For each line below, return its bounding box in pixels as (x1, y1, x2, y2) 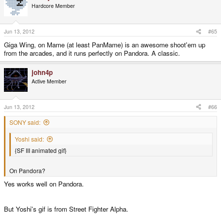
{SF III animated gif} (15, 146, 67, 154)
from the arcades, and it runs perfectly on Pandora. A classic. (4, 48, 180, 58)
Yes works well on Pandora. (4, 179, 84, 189)
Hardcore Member (32, 2, 75, 10)
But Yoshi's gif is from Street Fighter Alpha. (4, 204, 128, 214)
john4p (32, 68, 53, 77)
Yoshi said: (15, 134, 44, 143)
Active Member (32, 77, 67, 85)
